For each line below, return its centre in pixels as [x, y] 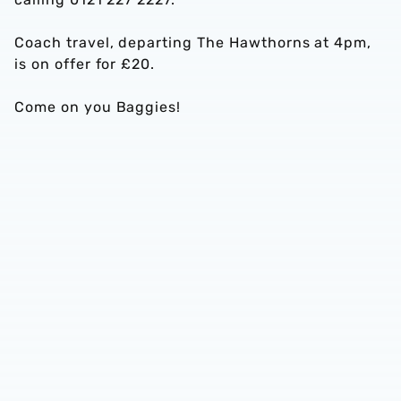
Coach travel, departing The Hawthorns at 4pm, [193, 43]
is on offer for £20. [85, 64]
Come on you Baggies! [98, 107]
